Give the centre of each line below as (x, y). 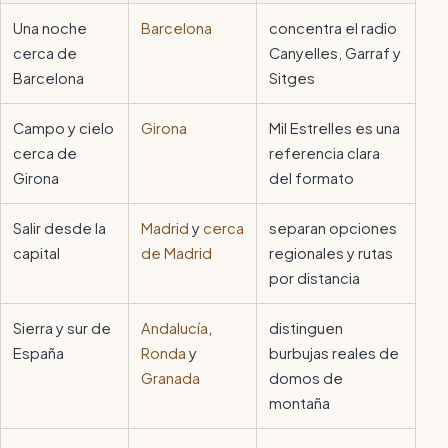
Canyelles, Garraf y (335, 53)
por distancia (314, 278)
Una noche (50, 28)
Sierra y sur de (62, 328)
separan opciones (333, 228)
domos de (306, 378)
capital (36, 253)
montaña (299, 403)
